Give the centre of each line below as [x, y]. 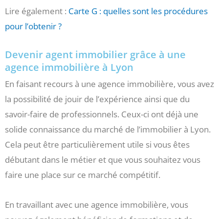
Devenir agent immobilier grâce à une [95, 54]
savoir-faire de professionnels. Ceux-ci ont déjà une [102, 114]
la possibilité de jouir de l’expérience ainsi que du [97, 99]
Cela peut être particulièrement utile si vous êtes [97, 144]
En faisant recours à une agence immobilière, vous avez [109, 84]
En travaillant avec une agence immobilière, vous [97, 204]
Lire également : [37, 11]
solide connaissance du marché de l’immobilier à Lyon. [108, 129]
